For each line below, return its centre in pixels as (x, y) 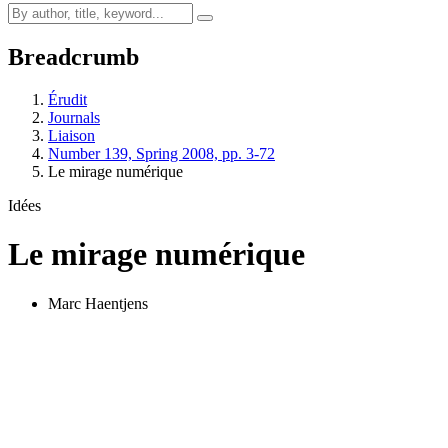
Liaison (71, 135)
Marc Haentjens (98, 303)
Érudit (67, 99)
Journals (74, 117)
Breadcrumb (73, 56)
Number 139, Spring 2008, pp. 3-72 (161, 153)
